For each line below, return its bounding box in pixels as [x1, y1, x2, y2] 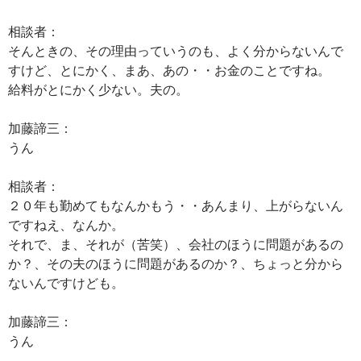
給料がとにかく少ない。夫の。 [8, 81, 189, 97]
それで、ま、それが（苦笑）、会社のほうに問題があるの [8, 236, 343, 251]
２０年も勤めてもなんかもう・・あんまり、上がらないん [8, 197, 343, 213]
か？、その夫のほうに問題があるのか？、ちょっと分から [8, 255, 343, 271]
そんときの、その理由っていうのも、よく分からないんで [8, 43, 343, 58]
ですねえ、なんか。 [8, 217, 124, 232]
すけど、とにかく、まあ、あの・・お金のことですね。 [8, 62, 330, 77]
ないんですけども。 [8, 275, 124, 290]
